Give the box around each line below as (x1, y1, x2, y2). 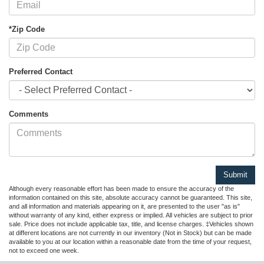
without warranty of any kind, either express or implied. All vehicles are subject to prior (9, 212, 253, 219)
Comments (9, 110, 48, 119)
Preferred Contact (9, 67, 72, 77)
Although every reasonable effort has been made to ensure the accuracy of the (9, 185, 234, 193)
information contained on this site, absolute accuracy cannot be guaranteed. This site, (9, 194, 252, 202)
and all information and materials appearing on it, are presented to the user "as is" (9, 203, 240, 210)
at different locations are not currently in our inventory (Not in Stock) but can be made (9, 229, 252, 237)
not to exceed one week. (9, 247, 79, 255)
